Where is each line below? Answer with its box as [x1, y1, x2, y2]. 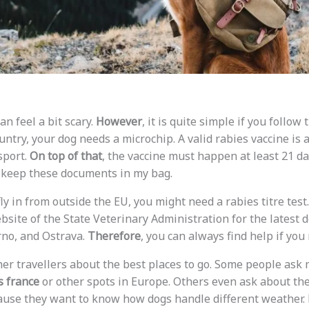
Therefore [87, 228, 141, 244]
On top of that [29, 148, 102, 164]
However [95, 114, 142, 130]
